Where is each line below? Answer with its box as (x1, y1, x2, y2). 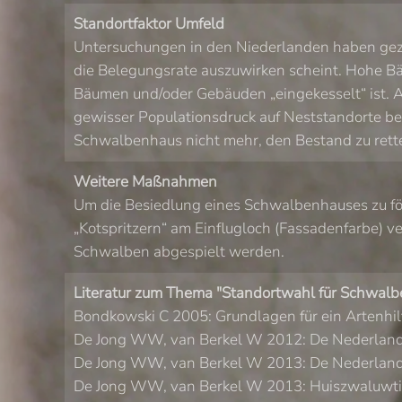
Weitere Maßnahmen (74, 171, 217, 192)
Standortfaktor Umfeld (74, 13, 224, 34)
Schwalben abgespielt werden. (74, 241, 284, 262)
